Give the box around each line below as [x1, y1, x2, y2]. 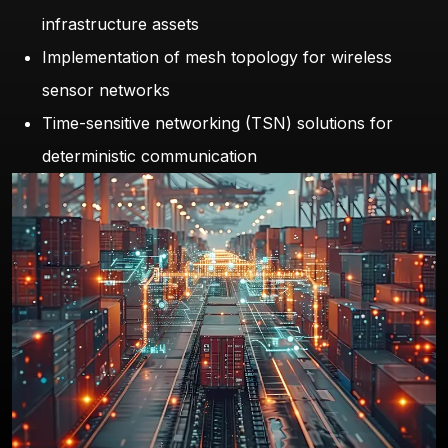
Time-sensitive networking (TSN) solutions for [42, 113, 393, 134]
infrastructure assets [42, 14, 199, 35]
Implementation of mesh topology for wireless [42, 47, 392, 68]
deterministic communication [42, 146, 257, 167]
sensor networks [42, 80, 170, 101]
